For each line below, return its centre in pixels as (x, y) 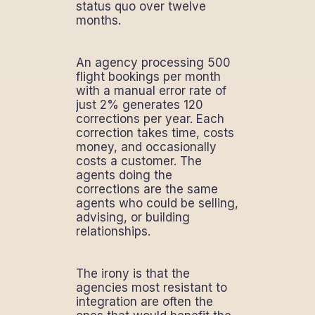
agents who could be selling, (157, 203)
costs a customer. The (139, 161)
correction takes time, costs (155, 133)
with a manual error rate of (151, 90)
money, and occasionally (146, 147)
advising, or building (133, 217)
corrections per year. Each (150, 118)
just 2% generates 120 (139, 104)
